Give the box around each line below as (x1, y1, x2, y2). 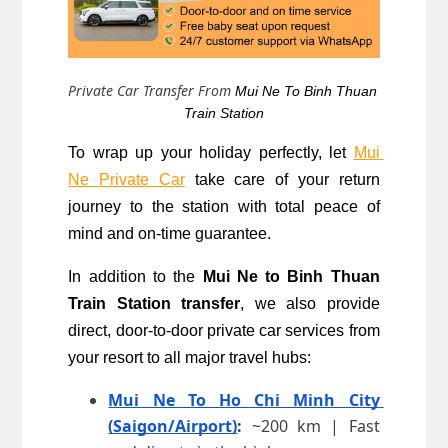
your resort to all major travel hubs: (68, 349, 312, 367)
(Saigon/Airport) (108, 415, 238, 438)
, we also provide (240, 295, 380, 313)
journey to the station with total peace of (68, 198, 380, 216)
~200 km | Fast (242, 415, 380, 438)
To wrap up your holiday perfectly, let (68, 144, 354, 162)
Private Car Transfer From (68, 81, 236, 101)
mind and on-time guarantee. (68, 225, 272, 243)
